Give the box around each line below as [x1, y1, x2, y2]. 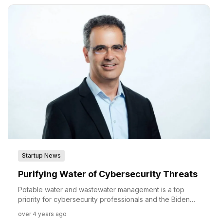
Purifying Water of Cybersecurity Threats [18, 169, 198, 180]
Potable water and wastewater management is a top [18, 185, 184, 194]
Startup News [22, 152, 61, 160]
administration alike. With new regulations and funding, [18, 205, 192, 214]
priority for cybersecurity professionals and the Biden [18, 195, 190, 204]
